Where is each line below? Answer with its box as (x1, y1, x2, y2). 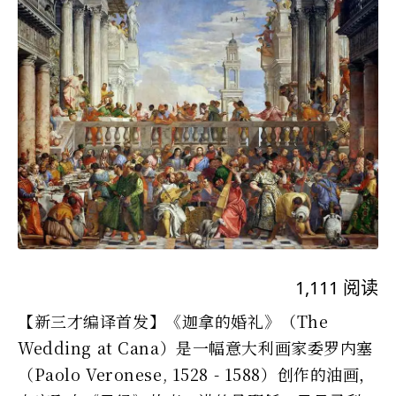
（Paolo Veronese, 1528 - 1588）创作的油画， (18, 362, 376, 385)
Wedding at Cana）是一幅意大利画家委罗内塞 (18, 335, 373, 359)
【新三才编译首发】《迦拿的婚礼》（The (18, 308, 329, 332)
